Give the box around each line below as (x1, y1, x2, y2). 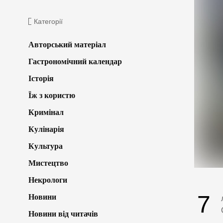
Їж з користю (28, 91, 75, 100)
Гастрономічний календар (28, 57, 122, 66)
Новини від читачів (28, 209, 98, 218)
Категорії (34, 17, 63, 25)
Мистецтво (28, 158, 68, 167)
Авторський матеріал (28, 40, 106, 49)
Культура (28, 141, 63, 150)
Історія (28, 74, 54, 83)
